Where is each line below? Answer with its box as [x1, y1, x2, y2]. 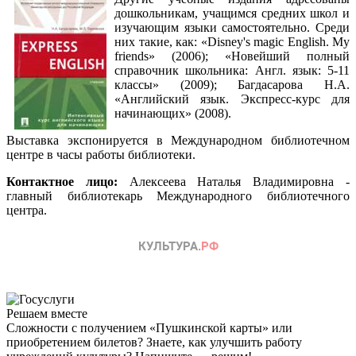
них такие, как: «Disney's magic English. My [114, 34, 350, 48]
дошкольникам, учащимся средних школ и [114, 6, 350, 20]
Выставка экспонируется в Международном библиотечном [6, 133, 350, 147]
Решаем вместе [6, 306, 87, 320]
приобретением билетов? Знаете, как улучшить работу [6, 335, 302, 349]
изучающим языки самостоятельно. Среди [114, 20, 350, 34]
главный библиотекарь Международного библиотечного [6, 188, 350, 203]
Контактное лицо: [6, 174, 130, 188]
